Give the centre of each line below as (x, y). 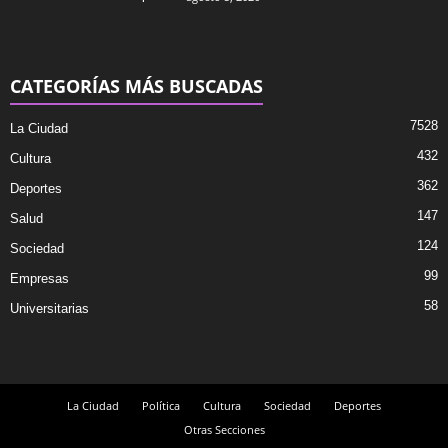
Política (161, 405)
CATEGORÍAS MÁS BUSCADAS (136, 86)
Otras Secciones (224, 429)
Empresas (39, 278)
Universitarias (49, 308)
